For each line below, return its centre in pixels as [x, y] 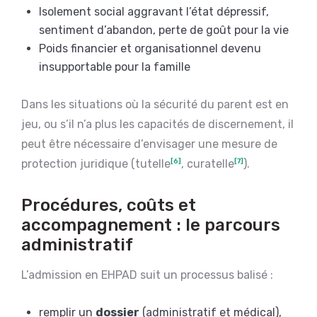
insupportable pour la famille [115, 67]
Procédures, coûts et [109, 205]
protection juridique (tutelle [96, 163]
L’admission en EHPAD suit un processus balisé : [147, 275]
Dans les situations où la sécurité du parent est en [155, 104]
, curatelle [208, 163]
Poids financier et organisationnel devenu [150, 48]
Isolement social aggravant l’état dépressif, [154, 11]
